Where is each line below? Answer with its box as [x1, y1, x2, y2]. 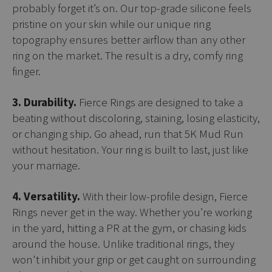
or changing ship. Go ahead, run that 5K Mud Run [12, 126, 243, 141]
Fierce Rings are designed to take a [76, 94, 243, 109]
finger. [12, 63, 41, 78]
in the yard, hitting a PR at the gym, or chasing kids [12, 220, 246, 235]
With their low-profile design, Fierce [83, 188, 248, 203]
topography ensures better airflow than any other [12, 32, 245, 47]
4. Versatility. [12, 188, 83, 203]
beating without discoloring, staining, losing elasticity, [12, 110, 260, 125]
